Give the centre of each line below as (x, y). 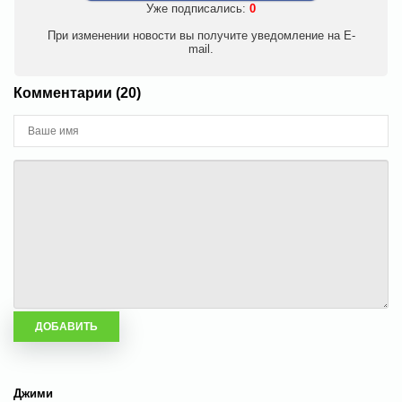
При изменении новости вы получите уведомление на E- (201, 35)
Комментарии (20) (77, 93)
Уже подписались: (198, 9)
